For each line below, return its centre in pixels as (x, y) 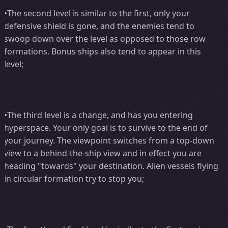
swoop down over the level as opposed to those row (105, 38)
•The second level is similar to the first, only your (97, 13)
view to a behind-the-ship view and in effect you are (103, 153)
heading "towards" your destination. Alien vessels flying (111, 166)
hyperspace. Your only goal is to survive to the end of (106, 127)
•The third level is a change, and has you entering (98, 115)
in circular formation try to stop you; (74, 178)
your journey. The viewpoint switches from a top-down (109, 140)
